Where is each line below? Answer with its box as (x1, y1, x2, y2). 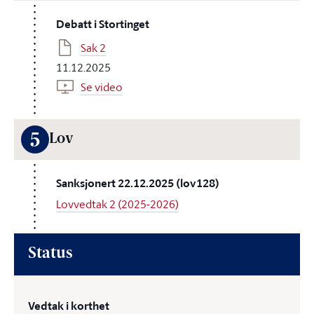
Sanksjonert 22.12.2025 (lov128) (56, 175, 219, 191)
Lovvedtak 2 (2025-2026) (56, 196, 179, 212)
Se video (81, 79, 123, 95)
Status (28, 246, 72, 262)
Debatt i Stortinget (56, 16, 149, 32)
